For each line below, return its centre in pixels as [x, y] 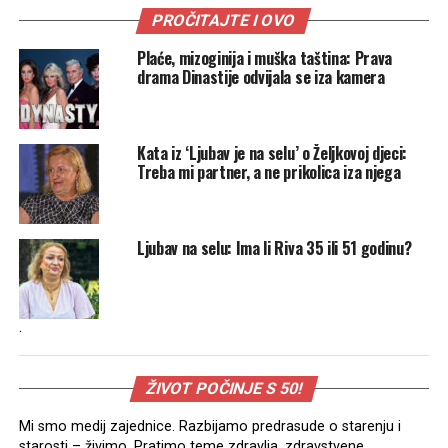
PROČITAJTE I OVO [224, 20]
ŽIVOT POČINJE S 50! [224, 388]
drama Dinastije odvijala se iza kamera [260, 76]
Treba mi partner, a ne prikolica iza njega [268, 171]
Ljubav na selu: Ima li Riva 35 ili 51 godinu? [274, 247]
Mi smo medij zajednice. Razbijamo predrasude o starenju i [209, 426]
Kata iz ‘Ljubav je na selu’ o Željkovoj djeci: [272, 152]
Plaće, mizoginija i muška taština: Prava [264, 57]
